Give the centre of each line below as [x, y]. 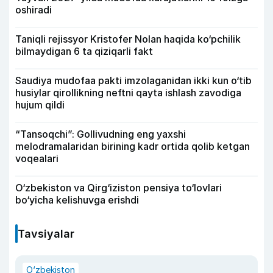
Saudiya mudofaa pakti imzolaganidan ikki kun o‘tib [133, 80]
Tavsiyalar [46, 234]
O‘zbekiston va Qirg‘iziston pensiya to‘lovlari [119, 188]
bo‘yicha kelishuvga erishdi [77, 200]
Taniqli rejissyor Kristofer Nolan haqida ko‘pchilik [128, 39]
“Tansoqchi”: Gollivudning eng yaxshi [101, 134]
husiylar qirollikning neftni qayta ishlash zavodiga [128, 93]
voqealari [37, 158]
